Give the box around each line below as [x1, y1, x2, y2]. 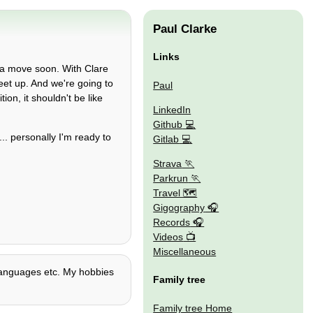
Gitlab [153, 133, 180, 145]
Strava [153, 158, 182, 170]
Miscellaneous [153, 246, 217, 258]
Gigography [153, 202, 205, 214]
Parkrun [153, 173, 189, 184]
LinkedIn [153, 103, 191, 115]
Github [153, 118, 183, 130]
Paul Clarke [153, 22, 217, 36]
